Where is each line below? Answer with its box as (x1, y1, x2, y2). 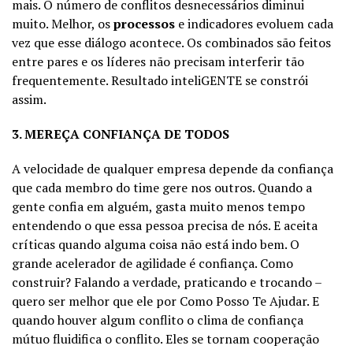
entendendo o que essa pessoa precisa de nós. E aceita (12, 216, 318, 234)
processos (113, 14, 175, 32)
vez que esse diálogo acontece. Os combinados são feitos (12, 33, 331, 51)
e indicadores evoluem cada (175, 14, 333, 32)
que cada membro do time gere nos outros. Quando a (12, 178, 312, 196)
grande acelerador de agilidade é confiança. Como (12, 254, 293, 272)
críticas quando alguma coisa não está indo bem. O (12, 235, 299, 253)
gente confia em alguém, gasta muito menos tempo (12, 197, 305, 215)
